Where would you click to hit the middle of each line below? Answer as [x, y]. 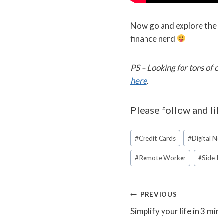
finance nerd [153, 38]
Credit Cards [157, 138]
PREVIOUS [159, 194]
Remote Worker [162, 158]
